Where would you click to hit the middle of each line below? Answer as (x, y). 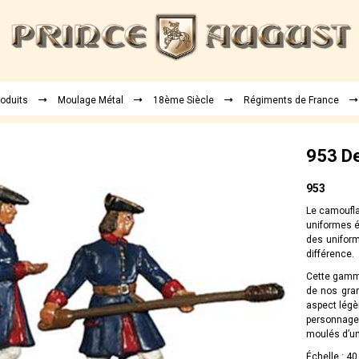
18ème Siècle (184, 100)
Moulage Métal (91, 100)
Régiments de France (291, 100)
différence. (330, 254)
